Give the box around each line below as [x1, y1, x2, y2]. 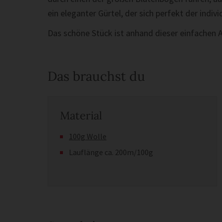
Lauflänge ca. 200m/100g [69, 147, 153, 157]
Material [60, 108, 102, 122]
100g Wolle [69, 131, 107, 141]
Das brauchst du [48, 67, 145, 84]
